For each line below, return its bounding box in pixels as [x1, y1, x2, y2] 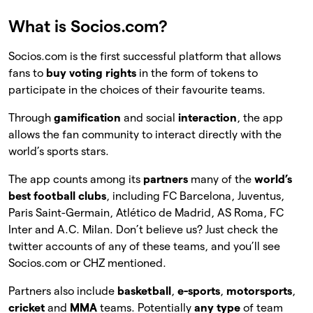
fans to [8, 67, 46, 80]
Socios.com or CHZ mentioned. [8, 257, 166, 270]
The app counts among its [8, 173, 143, 186]
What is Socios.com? [8, 17, 168, 36]
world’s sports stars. [8, 145, 109, 158]
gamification [54, 112, 124, 124]
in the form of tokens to [136, 67, 258, 80]
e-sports [177, 285, 220, 298]
